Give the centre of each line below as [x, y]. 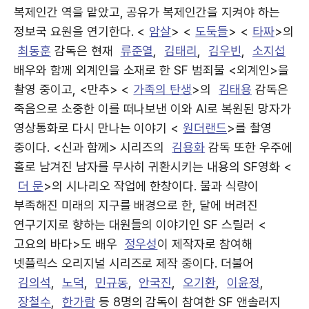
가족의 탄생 [163, 89]
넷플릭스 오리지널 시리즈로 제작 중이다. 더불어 [134, 263]
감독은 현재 [83, 50]
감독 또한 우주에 [249, 147]
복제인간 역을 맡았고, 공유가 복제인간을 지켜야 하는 [147, 12]
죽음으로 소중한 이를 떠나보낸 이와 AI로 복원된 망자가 [152, 108]
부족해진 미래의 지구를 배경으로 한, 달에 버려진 [136, 205]
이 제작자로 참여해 [205, 243]
